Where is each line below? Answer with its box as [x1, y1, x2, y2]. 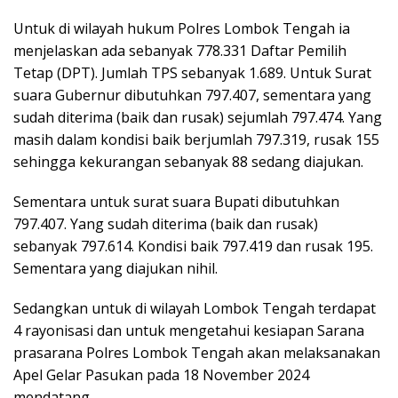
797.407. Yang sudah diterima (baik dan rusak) [13, 214, 318, 234]
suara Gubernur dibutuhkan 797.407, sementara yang [13, 85, 371, 105]
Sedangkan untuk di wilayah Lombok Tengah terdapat [13, 298, 376, 318]
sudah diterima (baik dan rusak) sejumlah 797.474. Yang [13, 107, 382, 127]
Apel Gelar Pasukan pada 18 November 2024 [13, 365, 309, 385]
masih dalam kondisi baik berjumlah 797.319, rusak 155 [13, 130, 379, 149]
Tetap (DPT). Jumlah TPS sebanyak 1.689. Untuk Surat [13, 63, 371, 83]
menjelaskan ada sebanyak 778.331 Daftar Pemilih [13, 41, 346, 60]
